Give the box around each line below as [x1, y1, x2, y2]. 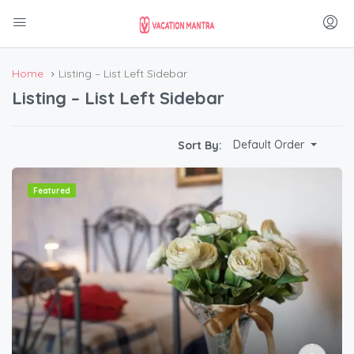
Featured [33, 186, 70, 197]
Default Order [233, 137, 304, 153]
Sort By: [178, 138, 222, 153]
